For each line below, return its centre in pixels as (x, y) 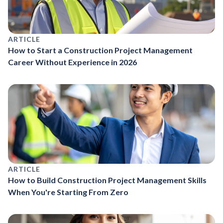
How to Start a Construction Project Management (100, 50)
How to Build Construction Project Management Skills (107, 180)
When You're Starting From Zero (68, 192)
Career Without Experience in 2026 (72, 62)
